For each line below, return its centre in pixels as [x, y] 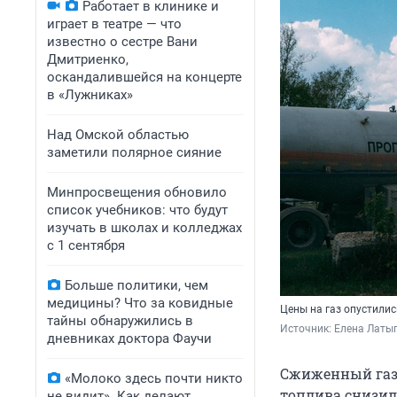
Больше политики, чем [136, 285]
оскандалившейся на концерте [144, 77]
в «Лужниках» [90, 95]
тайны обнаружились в [120, 321]
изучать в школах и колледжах [144, 228]
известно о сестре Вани [122, 42]
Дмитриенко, [88, 59]
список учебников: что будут [137, 210]
